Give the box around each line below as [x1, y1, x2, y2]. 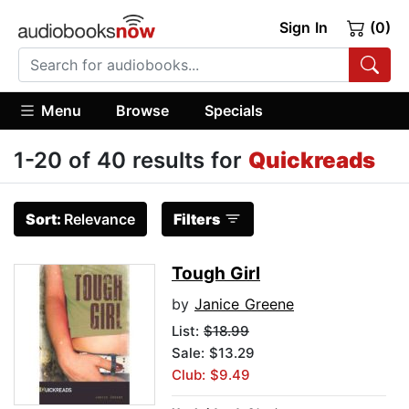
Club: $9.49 [172, 366, 250, 384]
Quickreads [248, 147, 375, 174]
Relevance [64, 210, 135, 229]
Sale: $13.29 [172, 344, 255, 362]
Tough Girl [172, 263, 260, 285]
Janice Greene [194, 295, 294, 314]
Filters [173, 210, 220, 229]
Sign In [278, 18, 328, 37]
